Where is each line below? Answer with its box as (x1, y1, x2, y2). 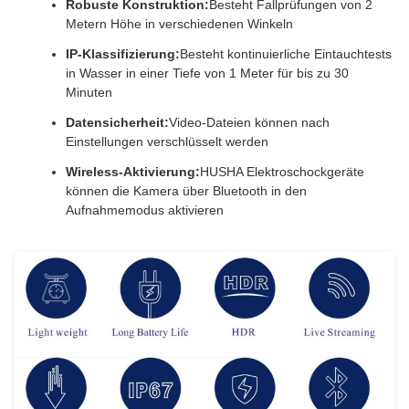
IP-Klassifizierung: (66, 47, 180, 62)
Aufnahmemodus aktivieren (66, 203, 224, 218)
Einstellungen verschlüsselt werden (66, 134, 268, 150)
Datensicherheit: (66, 115, 169, 131)
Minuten (66, 85, 112, 100)
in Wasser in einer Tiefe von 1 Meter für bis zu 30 (66, 66, 349, 81)
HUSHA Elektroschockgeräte (200, 164, 364, 180)
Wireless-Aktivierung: (66, 164, 200, 180)
